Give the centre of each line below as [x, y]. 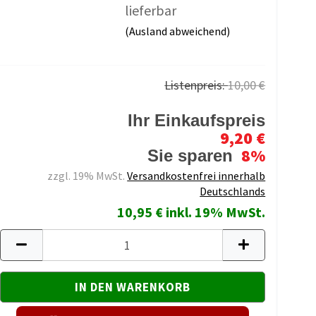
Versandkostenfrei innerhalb [196, 176]
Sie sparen [193, 156]
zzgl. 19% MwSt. [87, 176]
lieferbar [150, 10]
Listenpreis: [196, 85]
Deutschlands [233, 191]
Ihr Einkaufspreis [197, 120]
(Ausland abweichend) [177, 31]
